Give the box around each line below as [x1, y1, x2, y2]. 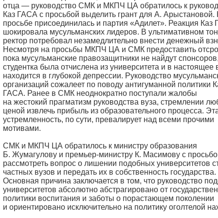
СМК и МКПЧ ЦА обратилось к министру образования [3, 142, 197, 150]
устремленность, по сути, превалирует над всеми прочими [3, 115, 214, 124]
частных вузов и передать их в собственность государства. [3, 168, 216, 176]
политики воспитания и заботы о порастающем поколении [3, 194, 214, 202]
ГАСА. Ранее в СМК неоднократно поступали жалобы [3, 89, 197, 97]
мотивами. [3, 124, 41, 132]
